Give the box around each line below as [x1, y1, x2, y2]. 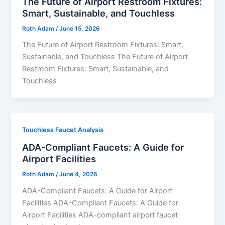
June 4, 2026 [59, 170, 98, 178]
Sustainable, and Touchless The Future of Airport [22, 52, 188, 62]
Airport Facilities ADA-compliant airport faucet [22, 210, 178, 219]
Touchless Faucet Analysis [22, 126, 104, 134]
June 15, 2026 [59, 25, 100, 32]
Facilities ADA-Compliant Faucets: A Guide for [22, 198, 179, 207]
